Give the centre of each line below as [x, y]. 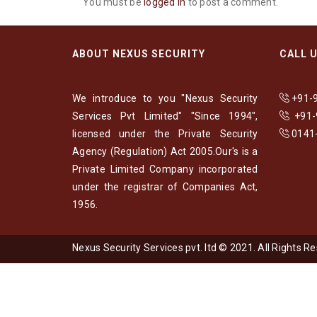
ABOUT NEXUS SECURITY [139, 53]
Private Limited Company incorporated [165, 169]
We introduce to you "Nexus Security [165, 98]
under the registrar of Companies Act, [165, 186]
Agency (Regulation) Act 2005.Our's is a [165, 151]
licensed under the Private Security [165, 133]
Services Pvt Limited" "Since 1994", [165, 116]
